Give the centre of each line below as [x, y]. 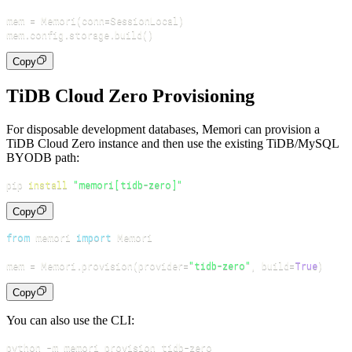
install [48, 184]
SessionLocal [144, 20]
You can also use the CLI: [70, 320]
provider [161, 265]
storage [89, 34]
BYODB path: [43, 157]
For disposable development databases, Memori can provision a [163, 129]
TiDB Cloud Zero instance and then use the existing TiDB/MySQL [172, 143]
